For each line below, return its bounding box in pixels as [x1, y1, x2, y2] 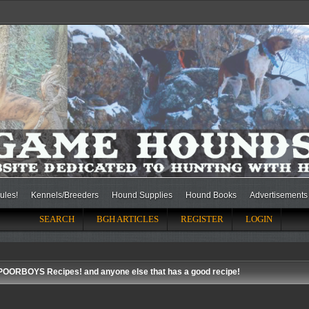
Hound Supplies [112, 190, 172, 200]
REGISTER [180, 213, 223, 224]
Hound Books [186, 190, 237, 200]
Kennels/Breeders [31, 190, 99, 200]
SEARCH [39, 213, 74, 224]
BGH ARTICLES [96, 213, 159, 224]
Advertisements [250, 190, 308, 200]
